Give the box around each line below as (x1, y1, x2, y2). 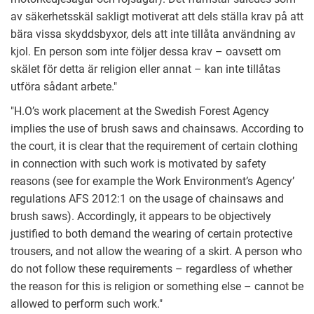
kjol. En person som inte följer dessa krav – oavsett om (11, 45, 281, 59)
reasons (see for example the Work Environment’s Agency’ (11, 175, 294, 189)
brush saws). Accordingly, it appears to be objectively (11, 210, 271, 224)
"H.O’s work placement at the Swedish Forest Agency (11, 104, 269, 118)
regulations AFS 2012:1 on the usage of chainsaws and (11, 192, 284, 206)
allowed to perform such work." (11, 297, 163, 311)
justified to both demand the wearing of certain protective (11, 227, 292, 241)
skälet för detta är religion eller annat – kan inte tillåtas (11, 62, 280, 76)
